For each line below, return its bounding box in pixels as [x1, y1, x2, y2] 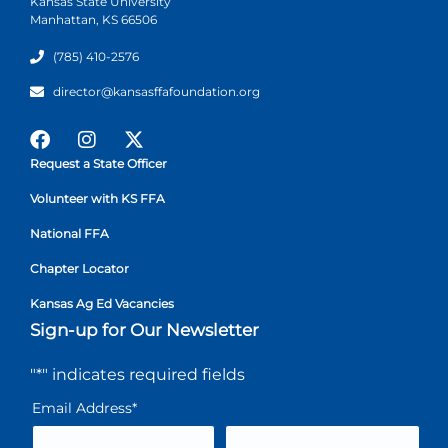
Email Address [32, 398, 132, 417]
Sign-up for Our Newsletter [30, 319, 259, 340]
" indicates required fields [42, 364, 245, 384]
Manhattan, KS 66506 [30, 11, 157, 27]
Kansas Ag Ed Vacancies [30, 295, 174, 311]
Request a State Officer [30, 155, 167, 171]
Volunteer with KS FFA [30, 190, 165, 206]
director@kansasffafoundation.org [52, 83, 260, 99]
